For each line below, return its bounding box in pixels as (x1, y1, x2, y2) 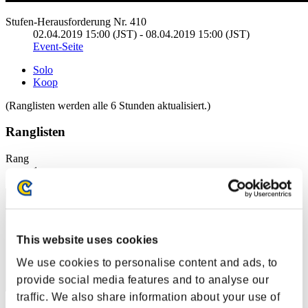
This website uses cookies (16, 234, 159, 246)
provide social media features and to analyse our (16, 274, 269, 286)
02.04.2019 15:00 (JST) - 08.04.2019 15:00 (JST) (33, 27, 250, 40)
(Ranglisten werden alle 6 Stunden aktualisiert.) (5, 99, 210, 111)
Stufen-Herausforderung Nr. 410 (5, 15, 146, 27)
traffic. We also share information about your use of (16, 291, 280, 303)
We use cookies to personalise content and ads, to (16, 256, 278, 269)
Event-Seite (33, 40, 83, 52)
